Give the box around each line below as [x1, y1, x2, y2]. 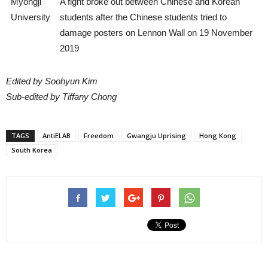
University [11, 12, 50, 23]
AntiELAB [42, 131, 71, 141]
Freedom [84, 131, 114, 141]
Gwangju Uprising [127, 131, 186, 141]
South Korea [11, 145, 52, 155]
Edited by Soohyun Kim [6, 76, 98, 87]
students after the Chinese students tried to [60, 12, 227, 23]
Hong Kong [199, 131, 236, 141]
